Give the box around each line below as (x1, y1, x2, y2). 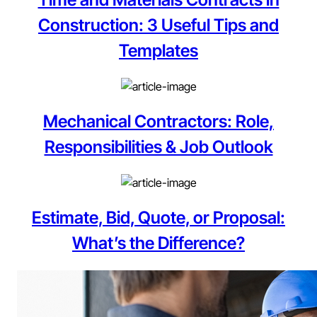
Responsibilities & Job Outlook (44, 136, 273, 157)
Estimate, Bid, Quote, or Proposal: (32, 207, 285, 228)
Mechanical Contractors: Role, (43, 110, 274, 132)
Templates (119, 40, 198, 62)
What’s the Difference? (72, 232, 245, 253)
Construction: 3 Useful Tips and (38, 15, 279, 36)
